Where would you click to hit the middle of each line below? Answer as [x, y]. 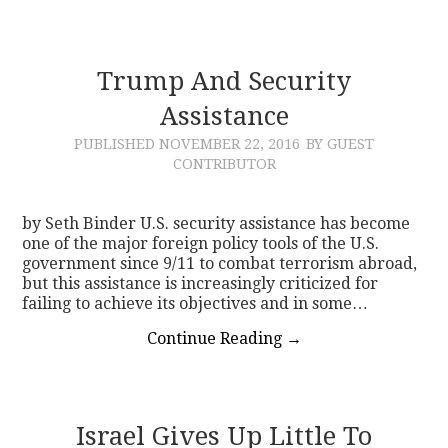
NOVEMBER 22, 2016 [229, 143]
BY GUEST [340, 143]
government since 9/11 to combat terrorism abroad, [220, 263]
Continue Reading [216, 338]
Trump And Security [224, 80]
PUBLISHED [116, 143]
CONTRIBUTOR [224, 163]
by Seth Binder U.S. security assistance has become [216, 223]
